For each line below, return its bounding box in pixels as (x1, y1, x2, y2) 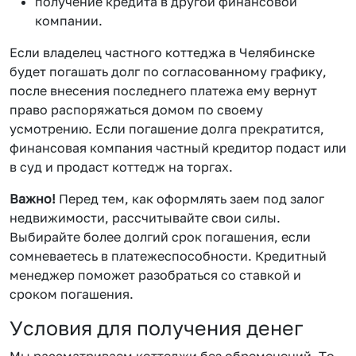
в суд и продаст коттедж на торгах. (10, 158, 233, 175)
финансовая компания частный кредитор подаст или (10, 139, 346, 156)
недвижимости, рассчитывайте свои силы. (10, 209, 281, 226)
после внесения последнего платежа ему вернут (10, 82, 317, 99)
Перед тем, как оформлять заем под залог (56, 190, 324, 207)
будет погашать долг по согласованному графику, (10, 63, 327, 79)
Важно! (10, 190, 56, 207)
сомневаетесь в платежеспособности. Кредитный (10, 247, 327, 264)
